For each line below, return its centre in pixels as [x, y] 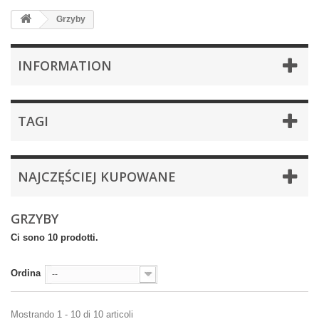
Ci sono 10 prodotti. [54, 237]
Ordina [26, 273]
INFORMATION [65, 66]
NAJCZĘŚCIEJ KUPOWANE [97, 177]
